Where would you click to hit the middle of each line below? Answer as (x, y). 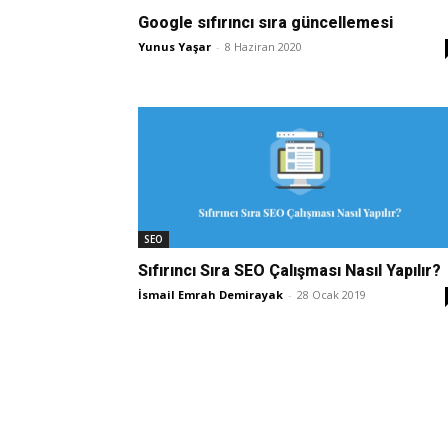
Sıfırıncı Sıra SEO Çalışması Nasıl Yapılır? (289, 270)
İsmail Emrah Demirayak (210, 294)
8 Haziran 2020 (263, 46)
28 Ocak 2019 (331, 294)
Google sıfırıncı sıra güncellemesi (265, 22)
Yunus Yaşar (174, 46)
